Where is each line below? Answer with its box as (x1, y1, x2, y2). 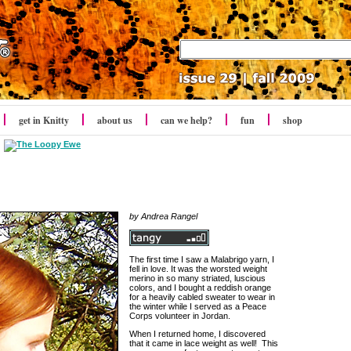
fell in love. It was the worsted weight (129, 264, 267, 273)
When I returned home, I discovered (129, 329, 266, 338)
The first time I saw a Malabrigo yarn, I (129, 255, 274, 264)
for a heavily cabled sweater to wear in (129, 292, 275, 302)
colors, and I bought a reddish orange (129, 283, 271, 292)
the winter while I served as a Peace (129, 302, 266, 311)
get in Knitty (19, 114, 69, 127)
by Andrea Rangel (129, 212, 197, 221)
